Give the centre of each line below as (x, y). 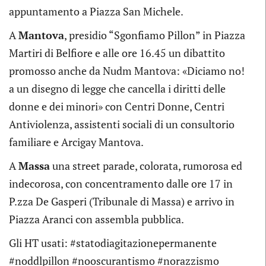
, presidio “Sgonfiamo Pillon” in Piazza (155, 35)
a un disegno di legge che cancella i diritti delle (117, 88)
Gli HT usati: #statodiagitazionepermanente (113, 243)
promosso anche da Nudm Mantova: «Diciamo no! (127, 70)
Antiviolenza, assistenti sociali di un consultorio (122, 124)
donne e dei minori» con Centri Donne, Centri (117, 106)
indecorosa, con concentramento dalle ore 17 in (121, 183)
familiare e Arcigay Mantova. (76, 142)
